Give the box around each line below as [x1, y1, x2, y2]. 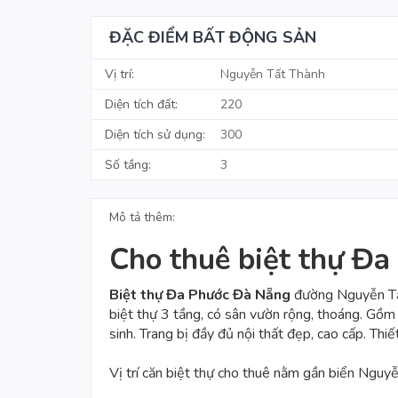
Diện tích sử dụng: [105, 125, 205, 143]
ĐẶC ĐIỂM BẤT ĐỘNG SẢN [109, 26, 316, 48]
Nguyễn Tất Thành [220, 65, 325, 83]
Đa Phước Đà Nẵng [166, 284, 291, 305]
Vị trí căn [109, 363, 166, 384]
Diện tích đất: [105, 95, 178, 113]
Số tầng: [105, 155, 151, 173]
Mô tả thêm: [109, 208, 175, 226]
